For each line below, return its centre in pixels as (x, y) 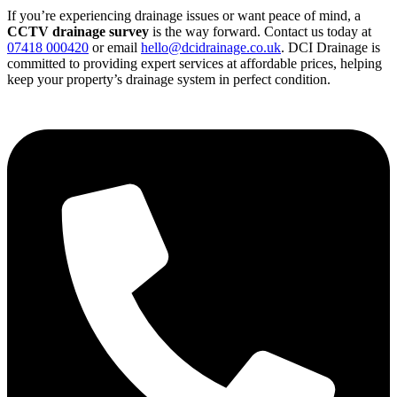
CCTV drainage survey (78, 32)
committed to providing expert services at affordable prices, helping (195, 64)
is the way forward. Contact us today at (260, 32)
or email (115, 48)
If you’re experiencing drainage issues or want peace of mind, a (184, 16)
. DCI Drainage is (331, 48)
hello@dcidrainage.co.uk (211, 48)
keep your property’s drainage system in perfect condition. (169, 80)
